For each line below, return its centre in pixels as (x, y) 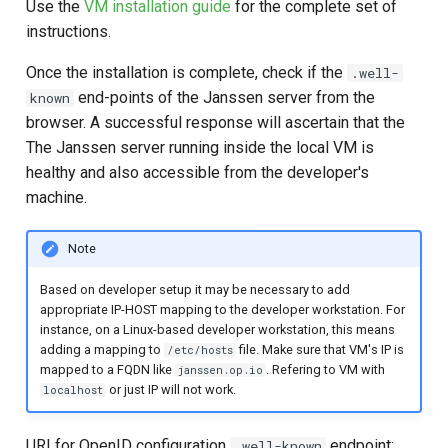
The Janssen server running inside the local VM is (200, 147)
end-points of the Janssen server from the (224, 97)
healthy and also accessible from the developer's (197, 172)
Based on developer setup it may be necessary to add (194, 289)
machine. (56, 197)
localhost (72, 389)
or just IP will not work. (170, 389)
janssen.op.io (220, 369)
